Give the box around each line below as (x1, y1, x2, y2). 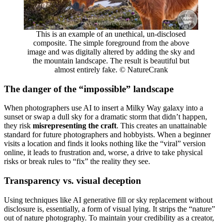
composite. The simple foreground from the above (33, 39, 189, 47)
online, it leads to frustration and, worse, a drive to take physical (4, 148, 203, 157)
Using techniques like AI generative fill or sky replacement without (4, 195, 213, 204)
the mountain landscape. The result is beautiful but (33, 56, 189, 65)
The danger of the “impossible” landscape (4, 83, 173, 94)
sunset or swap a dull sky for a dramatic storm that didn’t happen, (4, 112, 207, 121)
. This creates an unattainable (116, 121, 207, 130)
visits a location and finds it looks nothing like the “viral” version (4, 139, 206, 148)
